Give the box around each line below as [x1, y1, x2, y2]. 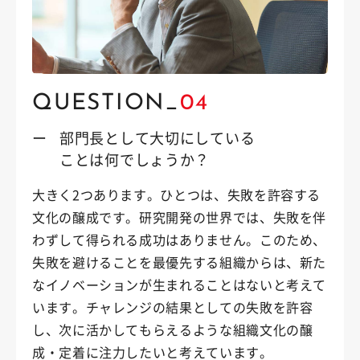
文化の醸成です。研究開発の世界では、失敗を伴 [32, 207, 327, 227]
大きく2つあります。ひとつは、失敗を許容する [32, 185, 321, 205]
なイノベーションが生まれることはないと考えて [32, 275, 327, 295]
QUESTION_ [32, 92, 180, 116]
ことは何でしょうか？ [59, 149, 211, 170]
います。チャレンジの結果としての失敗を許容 [32, 297, 313, 317]
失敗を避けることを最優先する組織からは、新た [32, 252, 327, 272]
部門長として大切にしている [59, 127, 256, 149]
